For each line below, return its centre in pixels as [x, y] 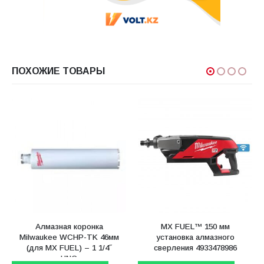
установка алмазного [195, 237]
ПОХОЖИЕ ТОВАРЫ [58, 71]
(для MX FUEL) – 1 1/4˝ [69, 247]
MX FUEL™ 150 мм [195, 226]
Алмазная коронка [69, 226]
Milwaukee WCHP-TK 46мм [69, 237]
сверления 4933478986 [195, 247]
